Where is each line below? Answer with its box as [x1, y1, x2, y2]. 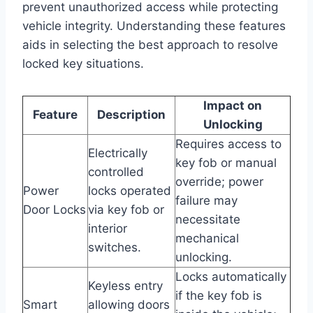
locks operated [88, 183, 171, 198]
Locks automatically [175, 269, 286, 284]
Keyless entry [88, 278, 163, 293]
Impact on [203, 98, 262, 112]
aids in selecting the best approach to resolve [22, 37, 278, 52]
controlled [88, 164, 144, 179]
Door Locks [23, 202, 86, 217]
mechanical [175, 231, 239, 245]
